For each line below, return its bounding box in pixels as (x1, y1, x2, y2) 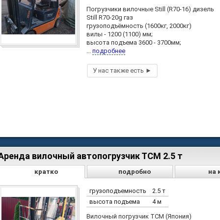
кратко (34, 167, 58, 175)
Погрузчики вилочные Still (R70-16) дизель (86, 5, 214, 13)
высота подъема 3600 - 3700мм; (86, 39, 181, 47)
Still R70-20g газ (86, 14, 133, 22)
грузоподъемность (89, 187, 146, 194)
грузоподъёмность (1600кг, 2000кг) (86, 22, 192, 30)
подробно (118, 167, 151, 175)
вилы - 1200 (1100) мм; (86, 30, 153, 38)
